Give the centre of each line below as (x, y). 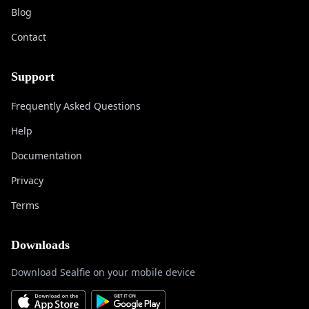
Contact (29, 37)
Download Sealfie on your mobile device (103, 272)
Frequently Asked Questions (76, 106)
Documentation (47, 156)
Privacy (27, 180)
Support (33, 77)
